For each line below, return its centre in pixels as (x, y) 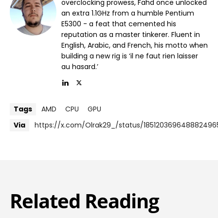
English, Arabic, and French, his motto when (135, 45)
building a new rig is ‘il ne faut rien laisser (130, 56)
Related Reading (84, 201)
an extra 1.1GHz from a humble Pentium (128, 13)
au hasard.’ (80, 67)
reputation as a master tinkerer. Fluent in (131, 35)
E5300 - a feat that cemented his (119, 24)
